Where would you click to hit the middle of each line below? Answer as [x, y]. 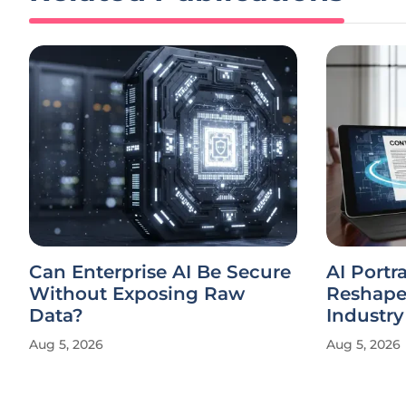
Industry [365, 315]
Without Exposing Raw [137, 294]
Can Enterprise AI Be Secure [160, 272]
